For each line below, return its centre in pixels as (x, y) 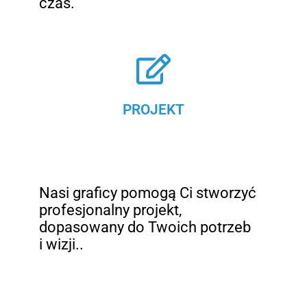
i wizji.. (62, 244)
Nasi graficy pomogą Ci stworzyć (148, 193)
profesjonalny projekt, (111, 210)
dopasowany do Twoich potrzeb (145, 227)
